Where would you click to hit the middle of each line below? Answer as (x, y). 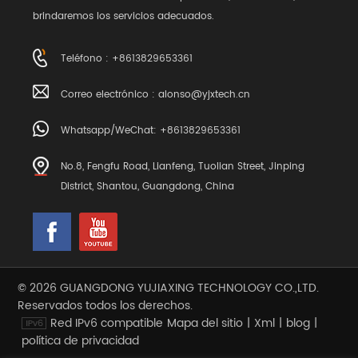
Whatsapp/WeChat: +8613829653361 (151, 130)
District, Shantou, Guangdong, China (148, 186)
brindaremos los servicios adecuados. (124, 16)
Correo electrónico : (110, 94)
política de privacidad (81, 340)
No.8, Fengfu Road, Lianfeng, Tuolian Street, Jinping (183, 166)
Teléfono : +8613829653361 (127, 58)
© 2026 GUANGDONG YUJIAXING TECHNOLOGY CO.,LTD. (169, 288)
